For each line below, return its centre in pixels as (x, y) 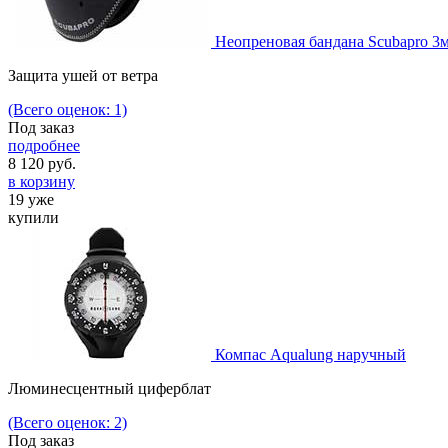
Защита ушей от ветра (83, 76)
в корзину (41, 182)
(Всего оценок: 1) (67, 110)
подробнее (44, 146)
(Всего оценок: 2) (67, 423)
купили (33, 218)
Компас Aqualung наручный (310, 355)
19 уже (31, 200)
